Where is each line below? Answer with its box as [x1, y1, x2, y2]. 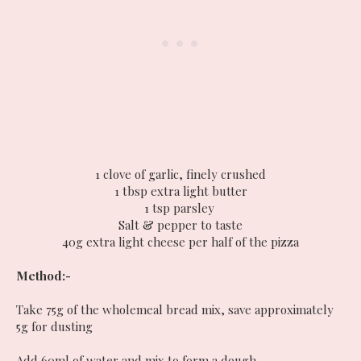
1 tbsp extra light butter [114, 182, 247, 199]
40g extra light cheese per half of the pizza [62, 233, 299, 250]
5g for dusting [16, 317, 93, 334]
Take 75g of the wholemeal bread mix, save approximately [16, 301, 334, 317]
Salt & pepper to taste [118, 216, 243, 233]
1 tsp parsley [143, 199, 218, 216]
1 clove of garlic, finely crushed [95, 165, 266, 182]
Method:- [16, 267, 74, 284]
